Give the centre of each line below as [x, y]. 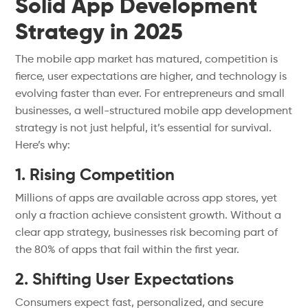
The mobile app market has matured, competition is [147, 60]
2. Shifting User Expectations [125, 280]
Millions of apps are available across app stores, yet [146, 199]
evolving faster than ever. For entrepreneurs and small [150, 94]
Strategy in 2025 [99, 33]
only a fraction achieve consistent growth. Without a [148, 216]
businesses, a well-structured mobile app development [154, 111]
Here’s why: [43, 146]
